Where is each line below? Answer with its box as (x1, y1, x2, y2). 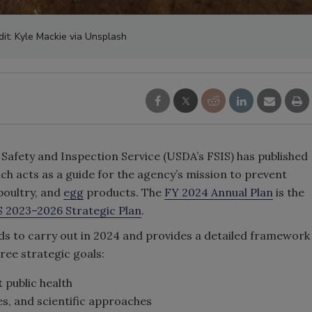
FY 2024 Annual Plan (164, 185, 273, 199)
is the (273, 185, 304, 199)
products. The (84, 185, 164, 199)
